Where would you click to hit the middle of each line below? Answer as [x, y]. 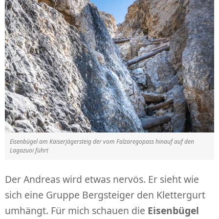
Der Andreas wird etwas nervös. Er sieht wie [102, 179]
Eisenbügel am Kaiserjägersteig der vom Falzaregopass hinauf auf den [102, 141]
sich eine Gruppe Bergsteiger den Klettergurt [105, 195]
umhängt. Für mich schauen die [76, 210]
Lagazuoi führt [29, 150]
